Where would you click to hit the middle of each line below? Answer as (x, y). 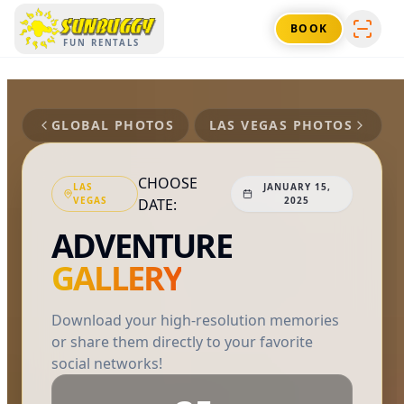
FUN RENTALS (102, 43)
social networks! (107, 363)
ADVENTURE (142, 246)
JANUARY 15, (297, 187)
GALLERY (117, 278)
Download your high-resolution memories (195, 320)
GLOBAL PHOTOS (113, 125)
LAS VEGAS (248, 125)
